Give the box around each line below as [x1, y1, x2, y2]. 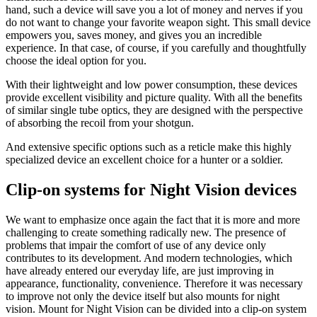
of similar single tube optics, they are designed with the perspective [6, 104, 303, 117]
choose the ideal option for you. [6, 54, 146, 67]
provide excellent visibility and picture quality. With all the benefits [6, 91, 302, 104]
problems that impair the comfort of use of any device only [6, 239, 266, 252]
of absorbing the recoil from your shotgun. [6, 117, 194, 129]
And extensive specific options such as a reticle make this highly [6, 141, 292, 154]
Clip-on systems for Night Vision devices [6, 180, 296, 200]
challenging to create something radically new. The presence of [6, 226, 286, 239]
